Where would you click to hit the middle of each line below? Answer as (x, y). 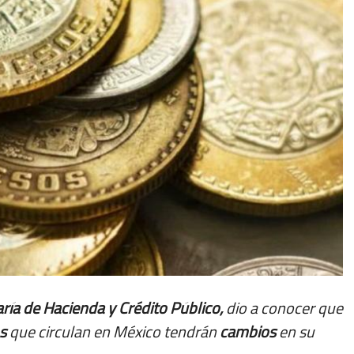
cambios (248, 331)
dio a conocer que (283, 308)
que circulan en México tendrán (113, 331)
